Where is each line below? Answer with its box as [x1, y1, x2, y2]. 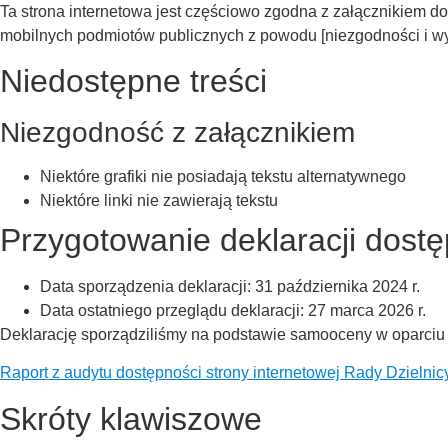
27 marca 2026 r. [308, 301, 426, 319]
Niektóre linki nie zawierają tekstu [40, 191, 278, 209]
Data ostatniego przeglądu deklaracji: [40, 301, 308, 319]
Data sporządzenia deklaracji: [40, 277, 255, 295]
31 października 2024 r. [255, 277, 420, 295]
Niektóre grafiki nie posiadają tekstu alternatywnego [40, 167, 406, 185]
